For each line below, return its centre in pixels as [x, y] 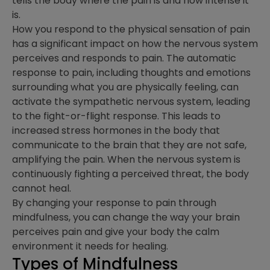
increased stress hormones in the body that [116, 130]
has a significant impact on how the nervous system [135, 44]
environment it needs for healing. [90, 246]
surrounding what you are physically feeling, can [125, 87]
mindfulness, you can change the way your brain [126, 217]
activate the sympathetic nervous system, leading [131, 102]
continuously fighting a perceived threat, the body [130, 174]
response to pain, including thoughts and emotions [131, 73]
